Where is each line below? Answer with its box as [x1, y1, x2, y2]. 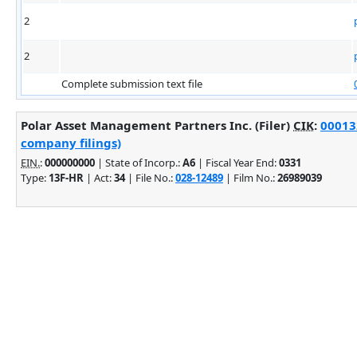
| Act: [84, 170, 114, 185]
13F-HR [49, 170, 84, 185]
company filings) [21, 134, 121, 151]
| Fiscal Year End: [195, 155, 279, 170]
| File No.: [125, 170, 175, 185]
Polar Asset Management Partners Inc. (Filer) [21, 116, 293, 133]
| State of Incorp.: [95, 155, 182, 170]
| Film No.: [223, 170, 277, 185]
